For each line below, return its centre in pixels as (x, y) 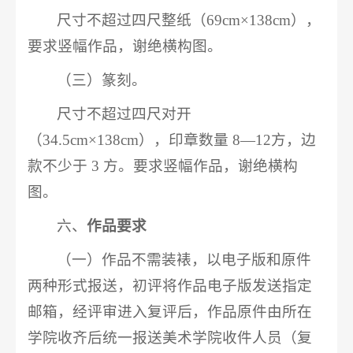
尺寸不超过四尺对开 (124, 113)
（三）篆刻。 (102, 80)
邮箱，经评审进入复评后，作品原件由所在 (170, 311)
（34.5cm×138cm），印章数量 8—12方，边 (172, 139)
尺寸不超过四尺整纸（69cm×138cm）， (189, 20)
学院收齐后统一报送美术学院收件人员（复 (170, 337)
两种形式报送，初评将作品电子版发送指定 (170, 285)
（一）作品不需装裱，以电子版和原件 (184, 259)
